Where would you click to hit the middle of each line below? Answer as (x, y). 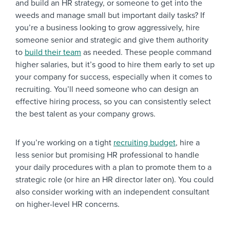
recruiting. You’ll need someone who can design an (107, 90)
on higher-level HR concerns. (68, 205)
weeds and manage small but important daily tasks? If (110, 16)
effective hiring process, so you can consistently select (113, 102)
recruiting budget (145, 143)
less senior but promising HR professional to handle (107, 155)
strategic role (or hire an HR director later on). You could (114, 180)
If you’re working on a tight (64, 143)
